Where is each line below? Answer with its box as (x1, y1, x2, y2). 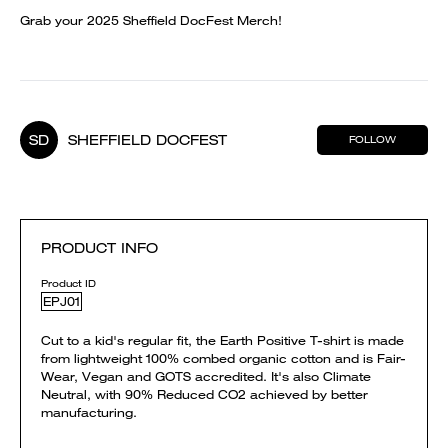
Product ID (41, 277, 96, 290)
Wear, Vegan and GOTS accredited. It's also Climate (41, 368, 371, 385)
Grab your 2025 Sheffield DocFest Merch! (20, 12, 282, 29)
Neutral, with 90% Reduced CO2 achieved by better (41, 386, 368, 403)
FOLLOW (349, 133, 396, 146)
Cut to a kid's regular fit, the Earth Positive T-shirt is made (41, 332, 404, 349)
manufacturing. (41, 404, 137, 421)
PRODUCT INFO (41, 239, 158, 257)
